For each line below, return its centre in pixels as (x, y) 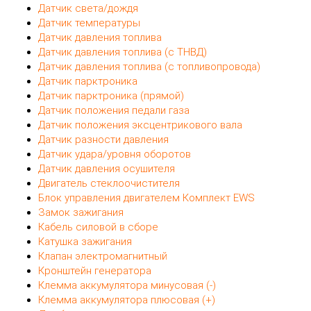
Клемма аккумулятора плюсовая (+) (127, 300)
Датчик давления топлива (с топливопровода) (149, 67)
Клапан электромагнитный (103, 257)
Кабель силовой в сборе (98, 227)
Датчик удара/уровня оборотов (115, 154)
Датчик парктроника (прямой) (111, 96)
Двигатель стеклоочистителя (109, 184)
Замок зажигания (81, 213)
